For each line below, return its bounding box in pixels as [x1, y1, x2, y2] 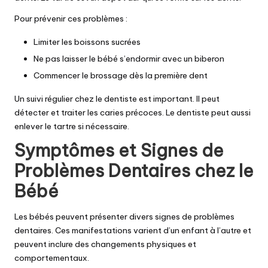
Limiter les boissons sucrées [33, 36, 141, 47]
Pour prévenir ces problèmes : [14, 13, 127, 24]
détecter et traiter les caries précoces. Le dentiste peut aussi [14, 106, 251, 118]
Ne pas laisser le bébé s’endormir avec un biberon [33, 53, 224, 64]
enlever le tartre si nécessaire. [14, 120, 129, 132]
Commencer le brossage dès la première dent [33, 69, 208, 81]
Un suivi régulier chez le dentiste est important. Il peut [14, 93, 220, 104]
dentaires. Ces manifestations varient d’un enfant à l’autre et [14, 225, 251, 236]
